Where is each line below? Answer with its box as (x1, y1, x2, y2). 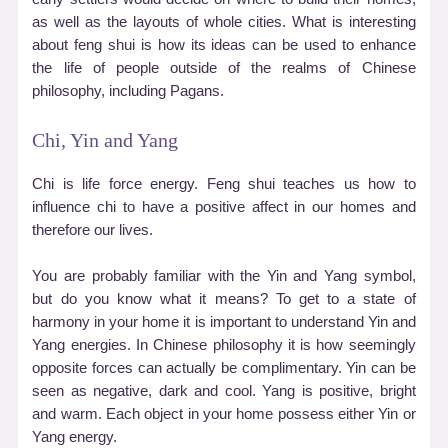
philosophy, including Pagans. (32, 83, 225, 100)
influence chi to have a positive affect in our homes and (32, 198, 416, 215)
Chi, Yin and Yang (32, 128, 179, 151)
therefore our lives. (32, 221, 154, 238)
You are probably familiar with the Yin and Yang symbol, (32, 268, 416, 285)
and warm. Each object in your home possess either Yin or (32, 406, 416, 423)
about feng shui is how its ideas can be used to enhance (32, 37, 416, 54)
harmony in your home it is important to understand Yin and (32, 314, 416, 331)
